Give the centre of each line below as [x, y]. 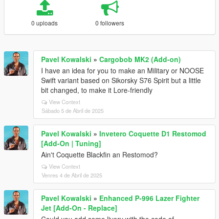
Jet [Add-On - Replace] [79, 208]
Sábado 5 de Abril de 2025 [73, 110]
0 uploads [45, 23]
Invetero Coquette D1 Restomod [153, 133]
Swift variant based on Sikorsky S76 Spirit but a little [121, 80]
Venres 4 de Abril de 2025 [72, 175]
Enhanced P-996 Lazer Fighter [149, 198]
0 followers [110, 23]
